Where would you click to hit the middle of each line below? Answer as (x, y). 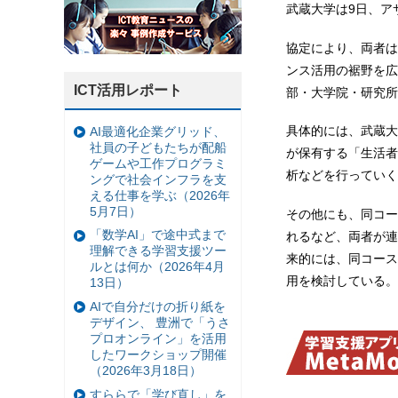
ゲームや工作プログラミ (158, 163)
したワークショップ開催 (158, 354)
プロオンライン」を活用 (158, 338)
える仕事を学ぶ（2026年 (160, 195)
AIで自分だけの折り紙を (158, 306)
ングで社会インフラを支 (158, 179)
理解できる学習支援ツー (158, 251)
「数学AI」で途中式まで (158, 235)
